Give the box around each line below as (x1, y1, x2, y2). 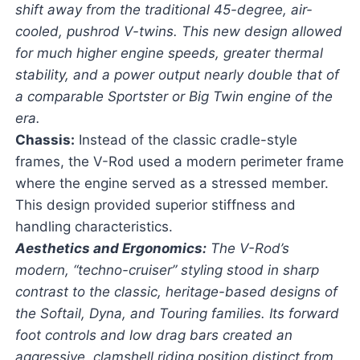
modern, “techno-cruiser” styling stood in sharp (14, 262, 319, 279)
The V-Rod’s (206, 240, 289, 257)
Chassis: (14, 132, 75, 149)
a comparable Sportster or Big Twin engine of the (14, 88, 333, 105)
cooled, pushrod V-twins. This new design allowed (14, 23, 342, 40)
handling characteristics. (14, 219, 173, 235)
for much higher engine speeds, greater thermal (14, 45, 323, 62)
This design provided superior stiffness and (14, 197, 296, 214)
